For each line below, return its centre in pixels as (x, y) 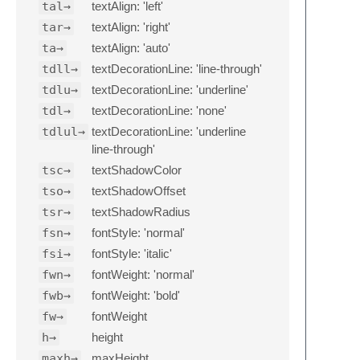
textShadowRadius (141, 211)
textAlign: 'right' (131, 27)
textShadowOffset (139, 190)
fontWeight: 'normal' (143, 274)
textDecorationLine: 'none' (159, 110)
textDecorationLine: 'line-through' (177, 68)
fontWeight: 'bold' (136, 295)
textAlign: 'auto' (131, 47)
